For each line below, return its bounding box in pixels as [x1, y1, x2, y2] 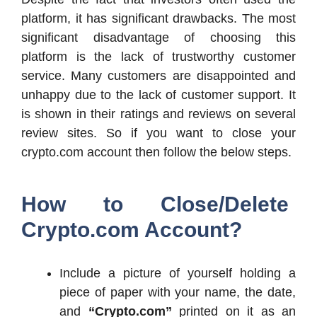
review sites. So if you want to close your [21, 126, 296, 141]
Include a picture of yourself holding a [59, 266, 296, 281]
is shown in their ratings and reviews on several [21, 107, 296, 122]
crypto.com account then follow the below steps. [21, 145, 292, 160]
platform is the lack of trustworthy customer [21, 50, 296, 64]
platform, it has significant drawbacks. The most [21, 11, 296, 26]
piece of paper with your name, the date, [59, 285, 296, 300]
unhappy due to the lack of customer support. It [21, 88, 296, 103]
